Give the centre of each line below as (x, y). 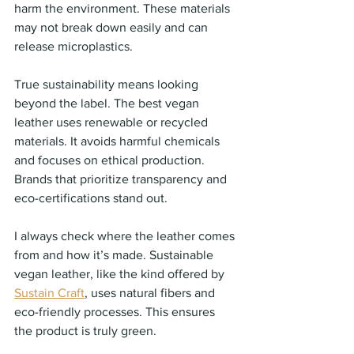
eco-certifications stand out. (91, 198)
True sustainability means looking (108, 84)
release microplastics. (73, 46)
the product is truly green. (85, 330)
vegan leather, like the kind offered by (121, 273)
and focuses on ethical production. (111, 160)
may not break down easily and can (113, 27)
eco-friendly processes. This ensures (116, 311)
